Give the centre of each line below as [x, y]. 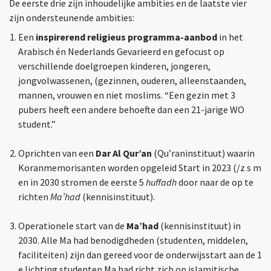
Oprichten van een [57, 153]
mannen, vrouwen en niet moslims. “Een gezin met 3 [127, 95]
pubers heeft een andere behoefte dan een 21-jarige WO [131, 110]
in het [230, 37]
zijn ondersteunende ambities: [72, 18]
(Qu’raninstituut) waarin [203, 153]
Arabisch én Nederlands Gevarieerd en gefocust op [121, 52]
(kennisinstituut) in [200, 226]
